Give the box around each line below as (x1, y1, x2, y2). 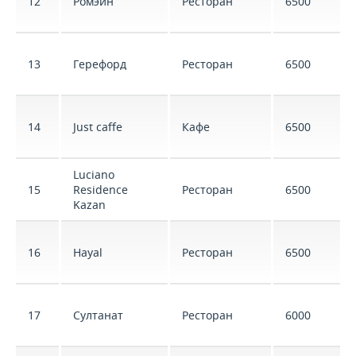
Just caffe (73, 119, 122, 134)
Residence (73, 182, 128, 197)
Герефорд (73, 56, 126, 72)
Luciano (73, 167, 114, 182)
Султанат (73, 308, 123, 323)
